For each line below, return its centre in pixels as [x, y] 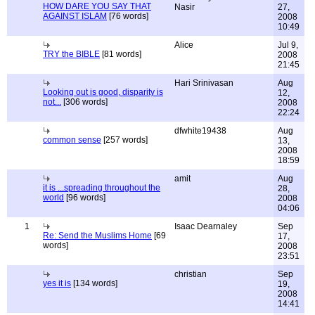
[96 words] [85, 198]
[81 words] [121, 54]
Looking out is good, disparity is [103, 92]
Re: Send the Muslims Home [97, 236]
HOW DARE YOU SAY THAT [97, 6]
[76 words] [128, 16]
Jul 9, [288, 45]
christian [191, 274]
